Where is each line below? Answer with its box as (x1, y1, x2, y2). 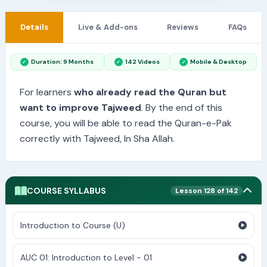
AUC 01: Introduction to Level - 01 (20, 252, 152, 263)
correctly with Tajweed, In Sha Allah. (20, 132, 175, 145)
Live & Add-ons (77, 22, 138, 33)
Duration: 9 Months (30, 58, 95, 66)
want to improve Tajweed (20, 101, 141, 114)
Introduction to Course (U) (20, 220, 125, 231)
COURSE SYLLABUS (27, 185, 106, 196)
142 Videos (125, 58, 160, 66)
